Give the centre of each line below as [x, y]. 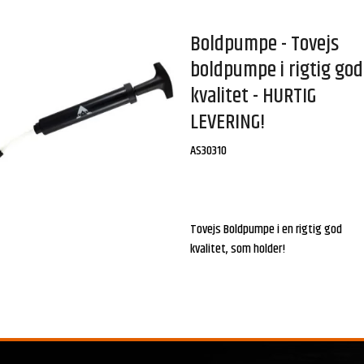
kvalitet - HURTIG [253, 97]
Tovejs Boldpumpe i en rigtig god [266, 229]
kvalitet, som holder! [239, 249]
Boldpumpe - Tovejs [265, 45]
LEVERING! [228, 123]
